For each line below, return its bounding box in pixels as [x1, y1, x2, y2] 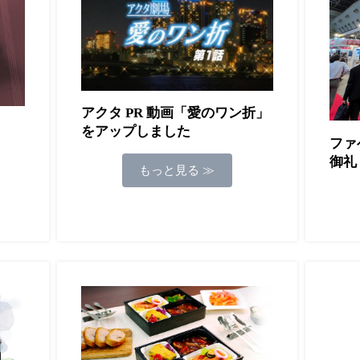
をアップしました [80, 124, 190, 140]
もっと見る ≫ [139, 163, 215, 177]
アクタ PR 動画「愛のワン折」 [80, 105, 269, 121]
